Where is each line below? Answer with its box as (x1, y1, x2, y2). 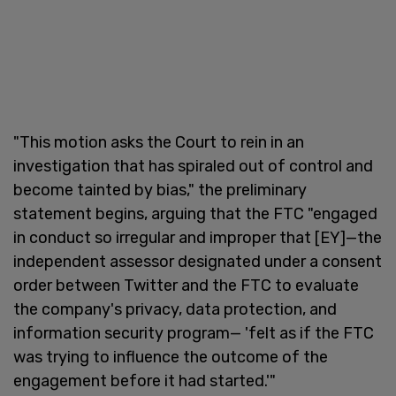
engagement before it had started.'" (13, 370, 279, 391)
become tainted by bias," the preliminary (13, 179, 307, 200)
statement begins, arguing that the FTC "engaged (13, 203, 377, 224)
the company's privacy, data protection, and (13, 299, 337, 319)
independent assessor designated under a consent (13, 251, 382, 271)
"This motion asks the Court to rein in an (13, 132, 304, 152)
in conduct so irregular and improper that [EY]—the (13, 227, 382, 247)
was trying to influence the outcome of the (13, 346, 328, 367)
